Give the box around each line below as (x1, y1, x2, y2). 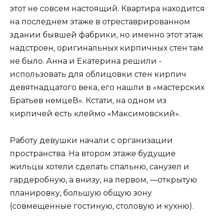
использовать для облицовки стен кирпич (10, 70, 186, 79)
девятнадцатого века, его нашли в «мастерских (10, 83, 204, 92)
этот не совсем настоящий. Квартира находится (10, 4, 205, 14)
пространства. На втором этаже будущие (10, 148, 176, 158)
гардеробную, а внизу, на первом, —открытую (10, 175, 197, 184)
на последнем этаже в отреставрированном (10, 17, 190, 27)
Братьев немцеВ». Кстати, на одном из (10, 96, 166, 106)
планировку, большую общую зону (10, 188, 152, 198)
